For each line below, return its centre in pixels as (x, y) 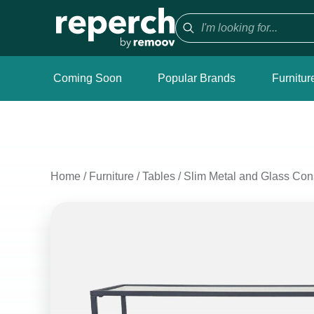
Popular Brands (197, 78)
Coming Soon (88, 78)
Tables (159, 176)
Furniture (111, 176)
